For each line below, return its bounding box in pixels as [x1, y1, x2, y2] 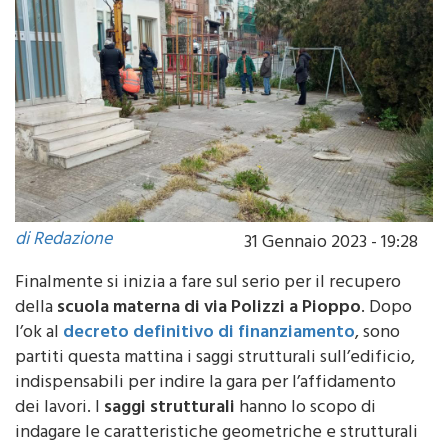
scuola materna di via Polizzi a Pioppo [57, 291, 361, 326]
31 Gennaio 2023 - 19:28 [244, 226, 418, 261]
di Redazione [15, 223, 112, 258]
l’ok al [15, 316, 63, 351]
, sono [355, 316, 400, 351]
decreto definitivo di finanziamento [63, 316, 355, 351]
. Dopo [361, 291, 412, 326]
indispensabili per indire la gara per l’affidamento [15, 366, 396, 401]
